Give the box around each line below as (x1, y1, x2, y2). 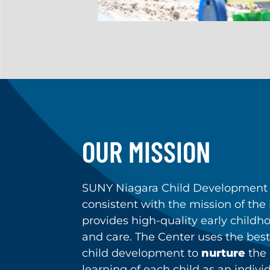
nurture (201, 246, 245, 260)
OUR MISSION (82, 133, 210, 169)
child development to (82, 246, 201, 260)
